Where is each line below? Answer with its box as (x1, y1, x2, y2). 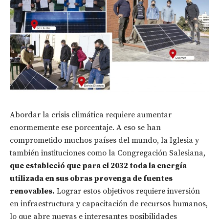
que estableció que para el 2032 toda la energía (10, 160, 187, 171)
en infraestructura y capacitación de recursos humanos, (10, 198, 208, 209)
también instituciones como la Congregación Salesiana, (10, 148, 205, 158)
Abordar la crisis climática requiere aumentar (10, 109, 172, 120)
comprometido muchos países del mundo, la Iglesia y (10, 135, 199, 145)
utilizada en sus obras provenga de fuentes (10, 173, 173, 183)
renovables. (10, 186, 55, 196)
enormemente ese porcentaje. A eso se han (10, 122, 161, 132)
